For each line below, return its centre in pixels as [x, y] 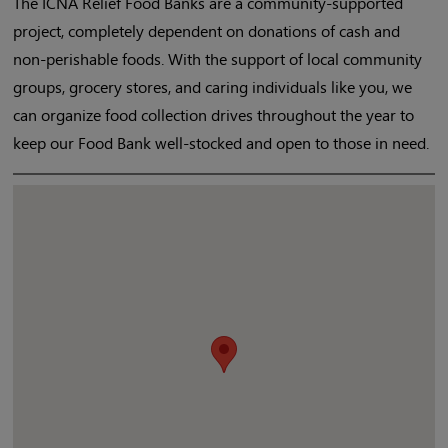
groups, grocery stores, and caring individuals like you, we [212, 87]
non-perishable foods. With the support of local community [217, 59]
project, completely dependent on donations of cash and [206, 31]
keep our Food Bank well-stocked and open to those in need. [221, 143]
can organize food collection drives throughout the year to [213, 115]
